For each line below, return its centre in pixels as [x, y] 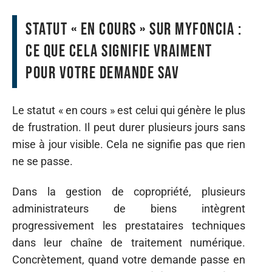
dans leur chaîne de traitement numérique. [129, 243]
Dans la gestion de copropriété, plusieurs [129, 192]
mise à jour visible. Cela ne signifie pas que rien [129, 144]
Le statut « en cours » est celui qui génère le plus [129, 110]
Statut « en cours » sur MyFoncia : [134, 29]
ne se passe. [42, 161]
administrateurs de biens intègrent [129, 209]
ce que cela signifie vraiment [119, 51]
